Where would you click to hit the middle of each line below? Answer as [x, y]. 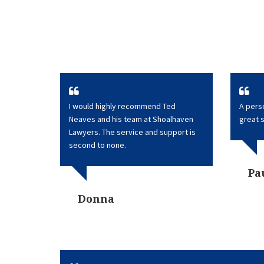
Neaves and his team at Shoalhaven [131, 119]
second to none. [98, 145]
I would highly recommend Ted [122, 106]
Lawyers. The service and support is [132, 132]
